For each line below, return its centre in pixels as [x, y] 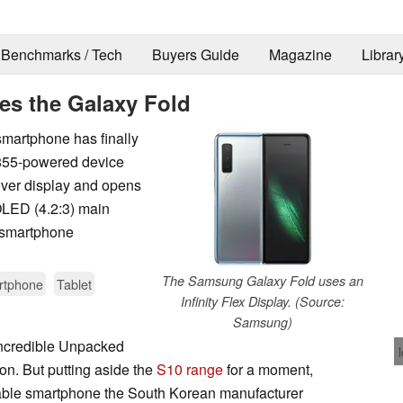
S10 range [190, 369]
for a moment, [268, 369]
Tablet [74, 283]
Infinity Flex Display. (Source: [263, 301]
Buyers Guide [195, 55]
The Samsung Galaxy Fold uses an [263, 280]
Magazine [300, 55]
